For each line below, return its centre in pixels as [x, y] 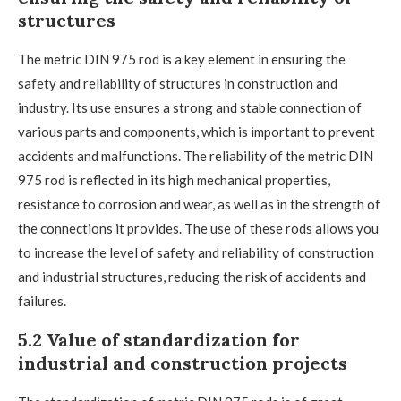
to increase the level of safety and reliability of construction [196, 253]
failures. [42, 301]
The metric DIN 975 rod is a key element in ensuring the [182, 60]
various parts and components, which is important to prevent [196, 132]
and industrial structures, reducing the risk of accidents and [192, 277]
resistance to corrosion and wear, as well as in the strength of [199, 205]
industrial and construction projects [183, 363]
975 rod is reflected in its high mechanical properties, [174, 180]
